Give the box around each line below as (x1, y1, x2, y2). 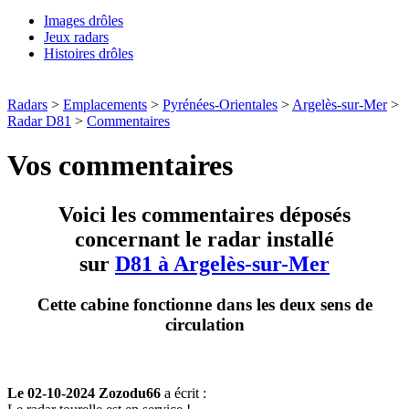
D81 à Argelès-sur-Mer (115, 251, 330, 276)
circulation (164, 314, 245, 334)
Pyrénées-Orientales (163, 97, 278, 112)
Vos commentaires (7, 149, 233, 183)
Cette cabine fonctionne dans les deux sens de (37, 294, 372, 314)
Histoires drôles (44, 46, 133, 61)
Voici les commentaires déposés (58, 202, 351, 226)
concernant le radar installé (75, 226, 334, 251)
